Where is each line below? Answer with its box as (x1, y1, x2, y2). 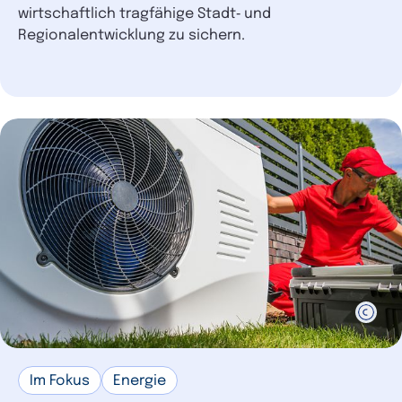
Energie (113, 373, 166, 389)
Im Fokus (30, 373, 90, 389)
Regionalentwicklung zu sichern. (18, 28, 245, 44)
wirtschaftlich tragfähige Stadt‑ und (18, 6, 271, 22)
